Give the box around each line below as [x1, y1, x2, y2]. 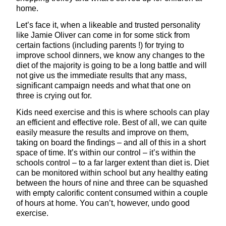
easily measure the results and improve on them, [16, 128, 189, 137]
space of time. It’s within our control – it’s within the [16, 148, 196, 157]
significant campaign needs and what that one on [16, 81, 191, 90]
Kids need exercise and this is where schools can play [16, 107, 209, 117]
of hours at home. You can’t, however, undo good [16, 198, 190, 207]
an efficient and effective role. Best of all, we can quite [16, 118, 207, 127]
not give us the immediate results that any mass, [16, 71, 187, 80]
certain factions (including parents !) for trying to [16, 41, 184, 50]
